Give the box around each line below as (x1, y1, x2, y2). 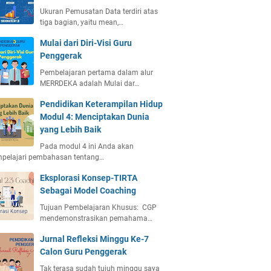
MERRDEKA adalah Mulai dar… (40, 79, 139, 88)
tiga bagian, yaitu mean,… (40, 18, 123, 27)
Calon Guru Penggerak (40, 247, 126, 256)
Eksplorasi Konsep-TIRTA (40, 173, 137, 183)
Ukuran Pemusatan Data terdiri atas (40, 7, 158, 16)
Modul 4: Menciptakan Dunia (40, 112, 149, 122)
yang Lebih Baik (40, 125, 101, 134)
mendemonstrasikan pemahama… (40, 214, 152, 223)
